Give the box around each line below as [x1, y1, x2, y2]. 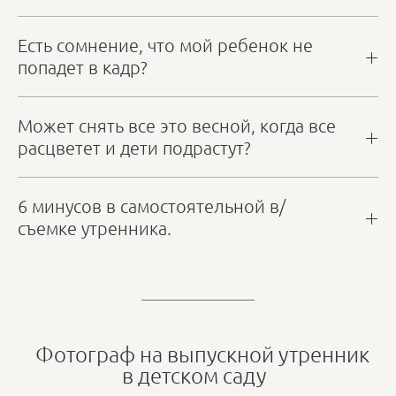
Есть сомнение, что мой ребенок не [18, 34, 313, 57]
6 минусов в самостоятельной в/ [18, 195, 286, 217]
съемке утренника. [18, 217, 171, 240]
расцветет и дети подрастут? [18, 137, 251, 159]
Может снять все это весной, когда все [18, 115, 336, 137]
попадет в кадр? [18, 57, 148, 79]
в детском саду [121, 362, 275, 389]
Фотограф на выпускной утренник [27, 340, 369, 368]
